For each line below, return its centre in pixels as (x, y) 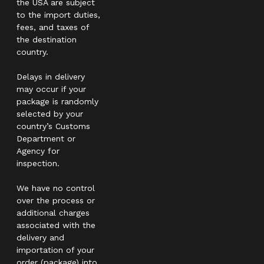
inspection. (38, 163)
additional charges (53, 212)
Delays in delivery (51, 76)
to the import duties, (58, 14)
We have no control (56, 188)
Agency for (38, 151)
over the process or (56, 200)
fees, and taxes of (53, 27)
